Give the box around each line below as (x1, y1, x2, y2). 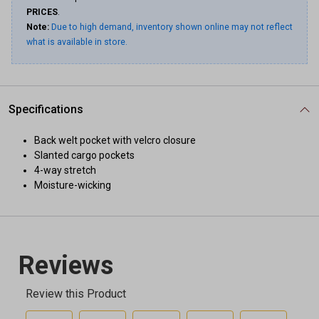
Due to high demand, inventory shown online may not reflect (51, 22, 293, 32)
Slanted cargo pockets (34, 150, 135, 161)
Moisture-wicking (34, 179, 111, 191)
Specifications (9, 103, 83, 116)
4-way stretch (34, 164, 96, 176)
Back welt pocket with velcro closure (34, 135, 196, 146)
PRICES (26, 7, 58, 17)
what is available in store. (26, 37, 127, 47)
